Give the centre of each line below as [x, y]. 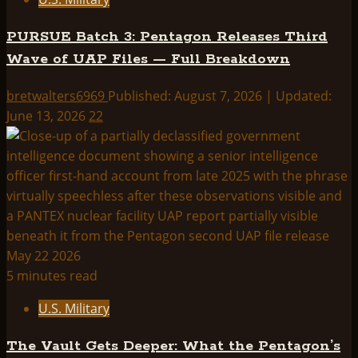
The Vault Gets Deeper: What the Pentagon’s [173, 346]
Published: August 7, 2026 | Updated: [220, 96]
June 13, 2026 [48, 116]
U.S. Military [74, 309]
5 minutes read [52, 276]
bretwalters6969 [57, 96]
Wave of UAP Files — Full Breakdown [148, 60]
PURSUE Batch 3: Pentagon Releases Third [167, 37]
